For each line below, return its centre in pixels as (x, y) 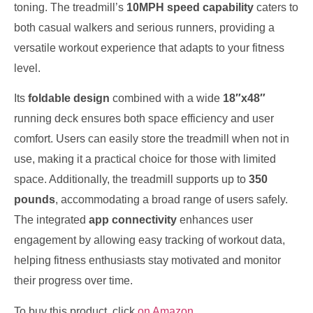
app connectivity (133, 220)
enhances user (215, 220)
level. (27, 68)
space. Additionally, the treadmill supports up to (131, 180)
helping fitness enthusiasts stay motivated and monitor (147, 261)
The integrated (51, 220)
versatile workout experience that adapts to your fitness (149, 48)
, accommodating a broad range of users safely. (172, 200)
